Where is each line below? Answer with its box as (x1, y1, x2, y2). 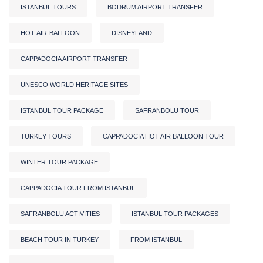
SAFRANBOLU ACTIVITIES (21, 210, 100, 217)
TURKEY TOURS (21, 132, 71, 140)
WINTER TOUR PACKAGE (21, 158, 98, 166)
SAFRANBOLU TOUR (135, 106, 199, 114)
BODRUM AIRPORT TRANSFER (107, 3, 203, 11)
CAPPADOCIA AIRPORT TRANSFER (21, 55, 127, 62)
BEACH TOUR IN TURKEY (21, 235, 99, 243)
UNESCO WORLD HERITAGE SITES (21, 80, 128, 88)
